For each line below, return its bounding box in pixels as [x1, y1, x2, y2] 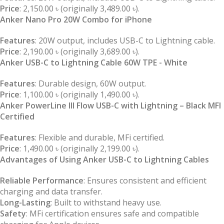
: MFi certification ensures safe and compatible [26, 208, 199, 219]
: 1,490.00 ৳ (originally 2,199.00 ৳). [19, 143, 139, 154]
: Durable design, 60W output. [35, 78, 146, 89]
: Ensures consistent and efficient [83, 175, 206, 186]
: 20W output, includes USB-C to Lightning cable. [35, 35, 215, 46]
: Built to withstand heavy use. [50, 197, 161, 208]
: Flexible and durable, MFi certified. [35, 132, 164, 143]
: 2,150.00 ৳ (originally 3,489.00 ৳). [19, 3, 139, 14]
